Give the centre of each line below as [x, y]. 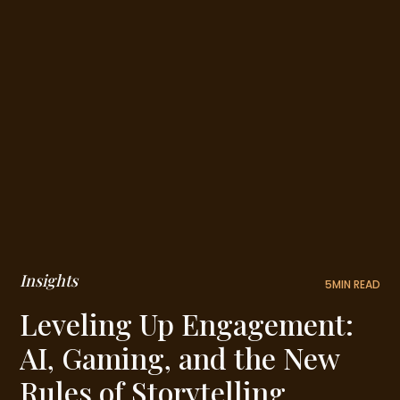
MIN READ [356, 284]
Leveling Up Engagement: [187, 323]
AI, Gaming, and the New [180, 357]
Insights [49, 280]
